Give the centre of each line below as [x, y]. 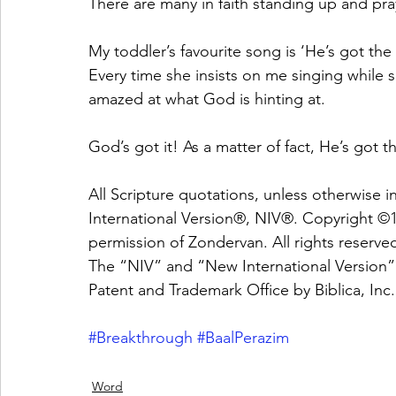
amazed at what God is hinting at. [209, 99]
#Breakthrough [141, 338]
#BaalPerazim [243, 338]
